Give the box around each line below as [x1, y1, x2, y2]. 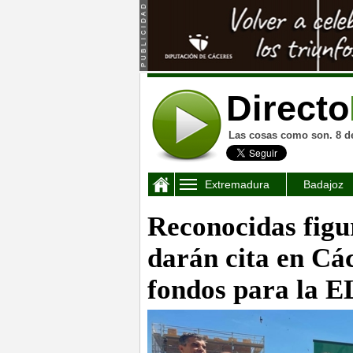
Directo [226, 88, 349, 128]
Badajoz [303, 178, 344, 191]
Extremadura [205, 178, 269, 191]
